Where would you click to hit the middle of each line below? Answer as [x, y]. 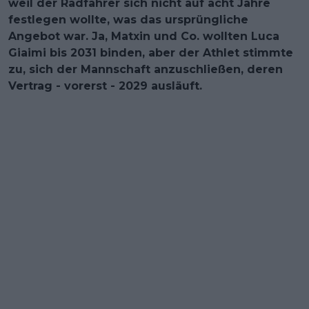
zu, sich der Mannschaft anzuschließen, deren [146, 69]
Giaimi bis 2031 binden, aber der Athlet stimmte [151, 52]
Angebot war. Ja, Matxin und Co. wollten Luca [144, 36]
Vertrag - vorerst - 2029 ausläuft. [105, 86]
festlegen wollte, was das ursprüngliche [128, 19]
